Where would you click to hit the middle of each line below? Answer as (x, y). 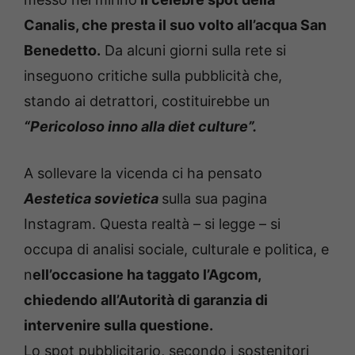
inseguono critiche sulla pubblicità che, (153, 75)
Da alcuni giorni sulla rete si (193, 50)
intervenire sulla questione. (118, 325)
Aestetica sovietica (91, 198)
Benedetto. (62, 50)
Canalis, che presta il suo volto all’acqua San (175, 25)
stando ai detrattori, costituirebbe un (147, 101)
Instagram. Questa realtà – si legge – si (152, 223)
